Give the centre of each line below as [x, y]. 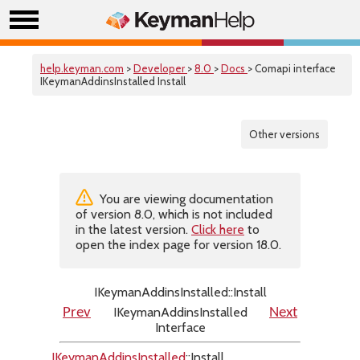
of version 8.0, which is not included [174, 214]
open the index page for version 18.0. [178, 245]
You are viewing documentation [185, 199]
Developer [160, 68]
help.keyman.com [82, 68]
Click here [218, 229]
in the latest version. [133, 229]
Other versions [284, 134]
